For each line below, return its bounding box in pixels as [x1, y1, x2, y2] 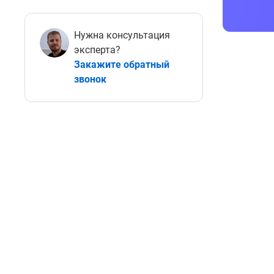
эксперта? [74, 44, 120, 56]
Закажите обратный [74, 59, 169, 70]
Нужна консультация [74, 29, 170, 41]
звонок [74, 73, 106, 85]
